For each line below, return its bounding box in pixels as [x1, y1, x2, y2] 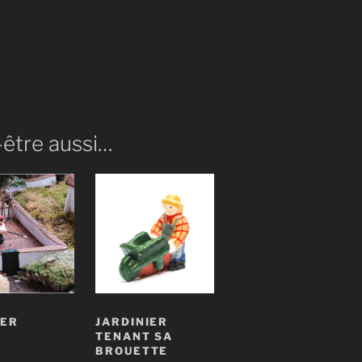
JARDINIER [95, 315, 169, 329]
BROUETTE [95, 344, 169, 358]
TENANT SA [95, 330, 174, 343]
